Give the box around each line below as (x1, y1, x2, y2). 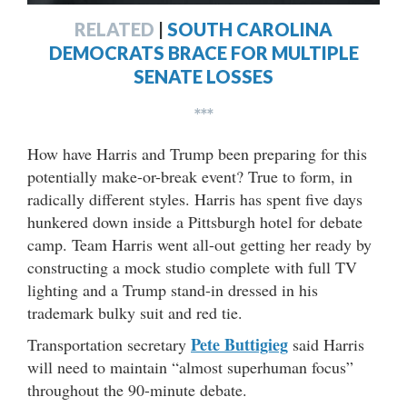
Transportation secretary (27, 333, 191, 355)
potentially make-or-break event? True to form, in (27, 164, 352, 187)
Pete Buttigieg (191, 332, 288, 356)
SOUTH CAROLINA (167, 17, 333, 40)
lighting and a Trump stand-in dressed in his (27, 278, 318, 301)
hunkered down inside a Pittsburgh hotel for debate (27, 210, 362, 233)
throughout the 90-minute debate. (27, 378, 247, 401)
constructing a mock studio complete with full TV (27, 255, 357, 278)
